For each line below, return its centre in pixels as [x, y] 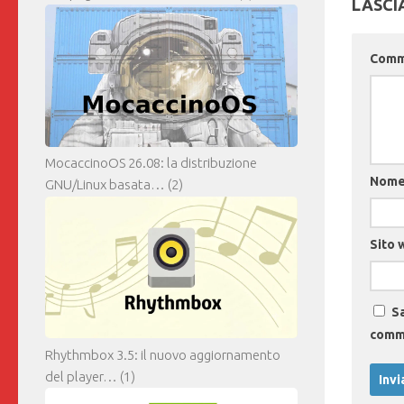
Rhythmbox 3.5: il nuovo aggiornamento [163, 355]
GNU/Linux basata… [105, 185]
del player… [81, 377]
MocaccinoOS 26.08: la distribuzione [151, 163]
